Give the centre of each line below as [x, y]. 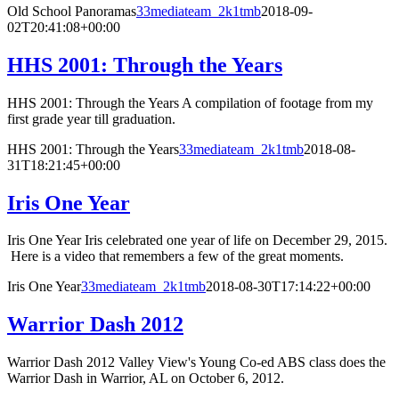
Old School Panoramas [72, 11]
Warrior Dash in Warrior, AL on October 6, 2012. [149, 379]
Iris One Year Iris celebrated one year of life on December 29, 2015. [197, 240]
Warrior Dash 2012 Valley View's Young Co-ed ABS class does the [196, 362]
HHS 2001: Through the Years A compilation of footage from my [190, 102]
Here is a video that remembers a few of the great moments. [175, 256]
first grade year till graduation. [91, 118]
